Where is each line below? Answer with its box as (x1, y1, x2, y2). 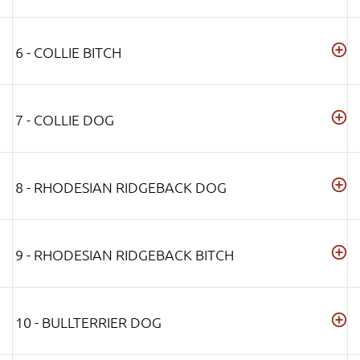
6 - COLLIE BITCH (15, 43, 121, 62)
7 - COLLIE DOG (15, 110, 114, 129)
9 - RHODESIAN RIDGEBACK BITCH (15, 245, 234, 264)
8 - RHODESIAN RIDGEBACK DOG (15, 178, 227, 197)
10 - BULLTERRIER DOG (15, 313, 162, 332)
